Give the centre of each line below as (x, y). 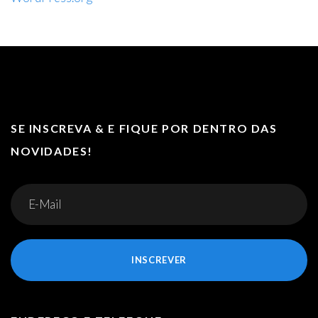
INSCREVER (159, 259)
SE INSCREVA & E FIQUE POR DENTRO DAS (144, 128)
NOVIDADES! (52, 150)
